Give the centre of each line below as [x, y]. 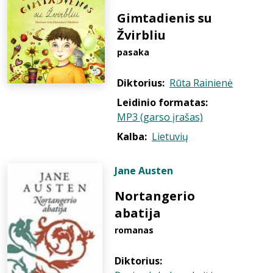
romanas [134, 230]
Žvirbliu [141, 35]
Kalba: [132, 136]
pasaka [133, 52]
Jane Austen [144, 171]
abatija [138, 213]
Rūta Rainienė [201, 83]
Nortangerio [155, 196]
